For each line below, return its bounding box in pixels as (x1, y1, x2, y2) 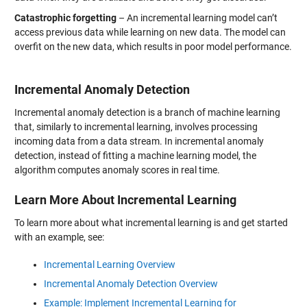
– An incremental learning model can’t (116, 12, 278, 23)
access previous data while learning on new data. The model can (14, 26, 286, 38)
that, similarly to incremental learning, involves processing (14, 121, 258, 132)
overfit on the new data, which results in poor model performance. (14, 40, 292, 52)
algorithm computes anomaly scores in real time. (14, 164, 220, 175)
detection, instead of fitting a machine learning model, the (14, 150, 256, 161)
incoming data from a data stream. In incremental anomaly (14, 136, 264, 147)
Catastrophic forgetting (14, 12, 116, 23)
